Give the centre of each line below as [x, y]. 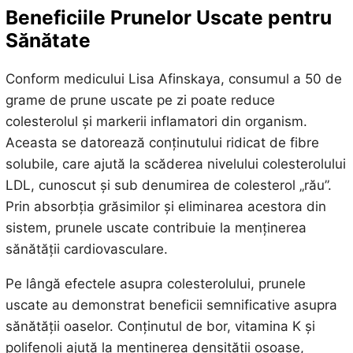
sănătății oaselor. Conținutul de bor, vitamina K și [160, 326]
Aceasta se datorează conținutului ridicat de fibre [162, 142]
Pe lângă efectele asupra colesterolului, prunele [155, 283]
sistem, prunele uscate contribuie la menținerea [156, 227]
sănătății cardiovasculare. [86, 249]
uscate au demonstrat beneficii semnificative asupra [171, 305]
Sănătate [48, 41]
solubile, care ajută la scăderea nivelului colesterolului [175, 163]
